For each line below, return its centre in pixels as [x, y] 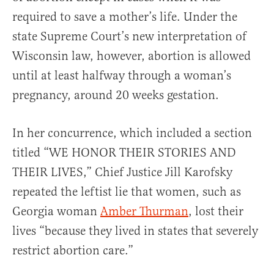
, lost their [216, 212]
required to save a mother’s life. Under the [125, 17]
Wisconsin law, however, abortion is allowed [131, 56]
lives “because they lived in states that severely [135, 231]
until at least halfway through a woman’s [122, 76]
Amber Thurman [144, 212]
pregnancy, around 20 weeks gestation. [116, 95]
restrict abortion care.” [73, 251]
